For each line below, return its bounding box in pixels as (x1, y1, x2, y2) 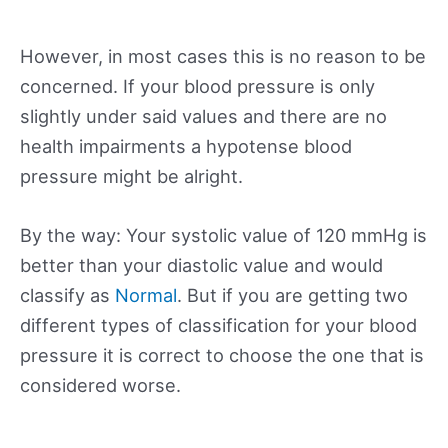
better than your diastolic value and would (20, 253, 383, 276)
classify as (20, 283, 115, 306)
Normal (115, 283, 177, 306)
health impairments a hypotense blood (20, 134, 352, 157)
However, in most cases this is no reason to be (20, 44, 426, 67)
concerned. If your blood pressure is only (20, 74, 375, 97)
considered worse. (20, 373, 181, 396)
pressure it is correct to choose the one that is (20, 343, 424, 366)
